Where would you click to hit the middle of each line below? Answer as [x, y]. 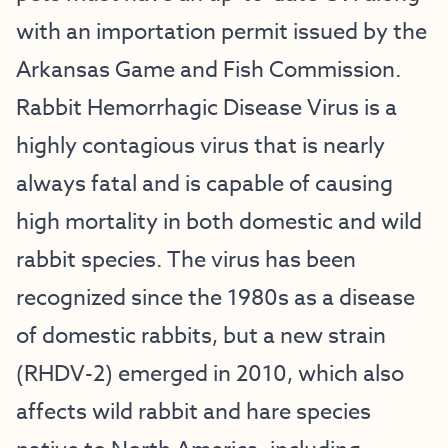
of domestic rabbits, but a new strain [201, 336]
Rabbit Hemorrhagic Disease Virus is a [206, 108]
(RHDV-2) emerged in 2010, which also [210, 374]
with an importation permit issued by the [221, 32]
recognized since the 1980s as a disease [215, 298]
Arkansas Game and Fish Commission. [208, 70]
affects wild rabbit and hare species [193, 412]
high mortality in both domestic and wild [219, 222]
